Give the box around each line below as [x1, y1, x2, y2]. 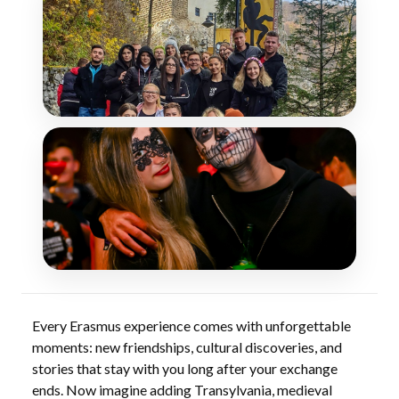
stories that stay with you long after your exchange [32, 360, 338, 377]
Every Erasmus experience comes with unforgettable [32, 317, 351, 334]
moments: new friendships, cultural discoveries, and [32, 338, 342, 355]
